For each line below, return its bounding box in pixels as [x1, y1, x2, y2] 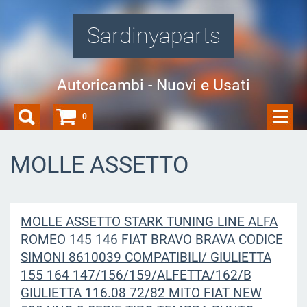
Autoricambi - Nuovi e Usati [57, 76, 250, 94]
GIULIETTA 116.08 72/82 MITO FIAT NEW [20, 284, 262, 301]
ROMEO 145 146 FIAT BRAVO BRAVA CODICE [20, 231, 283, 247]
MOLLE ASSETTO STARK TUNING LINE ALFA [20, 213, 278, 230]
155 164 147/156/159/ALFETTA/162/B [20, 267, 251, 283]
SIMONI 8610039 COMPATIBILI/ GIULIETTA [20, 249, 271, 265]
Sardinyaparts [86, 23, 221, 49]
